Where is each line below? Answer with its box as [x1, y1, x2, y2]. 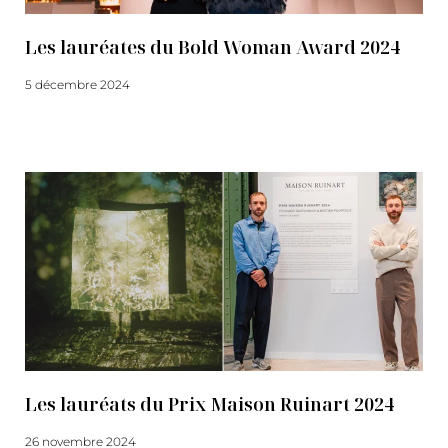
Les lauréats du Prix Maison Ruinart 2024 [25, 392, 394, 416]
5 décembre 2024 [25, 77, 130, 92]
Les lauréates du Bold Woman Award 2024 [25, 35, 400, 59]
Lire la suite [25, 114, 92, 129]
